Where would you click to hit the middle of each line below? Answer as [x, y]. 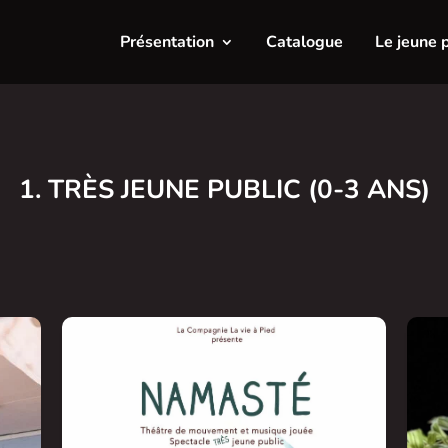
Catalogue [304, 42]
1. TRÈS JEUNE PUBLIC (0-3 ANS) [224, 189]
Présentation [166, 42]
